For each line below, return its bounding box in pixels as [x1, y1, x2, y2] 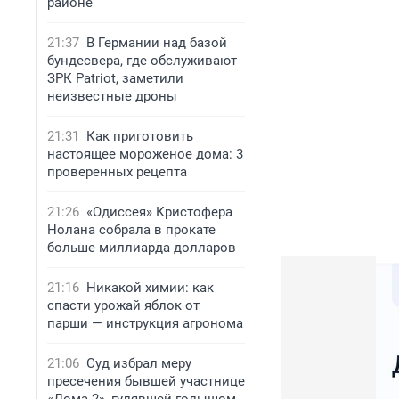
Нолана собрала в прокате [47, 222, 216, 238]
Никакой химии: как [86, 280, 214, 296]
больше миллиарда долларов [47, 240, 236, 256]
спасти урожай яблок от [47, 297, 199, 313]
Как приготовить [86, 128, 193, 144]
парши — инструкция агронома [47, 315, 243, 331]
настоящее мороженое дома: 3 [47, 146, 243, 162]
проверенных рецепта [47, 164, 187, 180]
